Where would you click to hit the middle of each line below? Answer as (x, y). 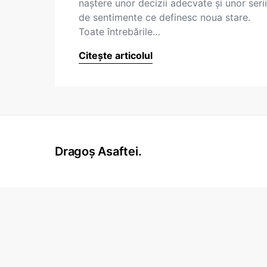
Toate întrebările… (119, 32)
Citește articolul (116, 55)
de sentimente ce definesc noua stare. (164, 17)
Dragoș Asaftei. (98, 151)
